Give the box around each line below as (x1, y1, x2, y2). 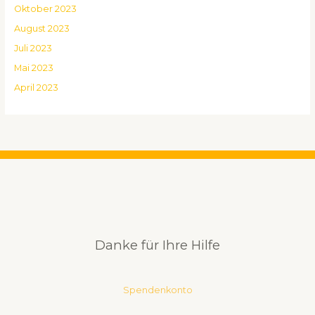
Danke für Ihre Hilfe (95, 236, 220, 253)
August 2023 (13, 22, 70, 34)
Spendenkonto (122, 284, 193, 295)
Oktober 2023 (13, 3, 77, 14)
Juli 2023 (13, 43, 52, 54)
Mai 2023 (13, 63, 53, 74)
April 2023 (13, 82, 58, 94)
